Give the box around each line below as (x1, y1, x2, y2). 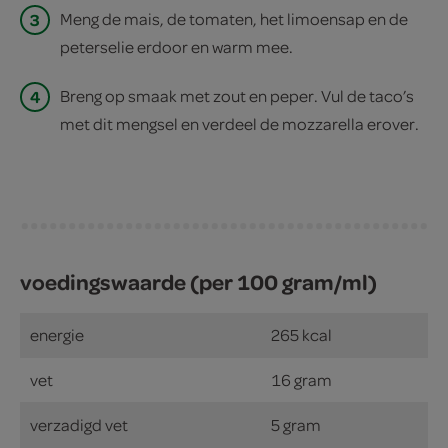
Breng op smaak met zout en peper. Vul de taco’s (60, 84, 414, 106)
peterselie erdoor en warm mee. (60, 35, 293, 57)
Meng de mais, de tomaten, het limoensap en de (60, 7, 408, 29)
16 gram (271, 368, 332, 390)
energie (30, 323, 84, 345)
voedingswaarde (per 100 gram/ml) (20, 266, 377, 296)
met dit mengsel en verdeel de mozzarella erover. (60, 112, 419, 134)
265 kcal (271, 323, 332, 345)
